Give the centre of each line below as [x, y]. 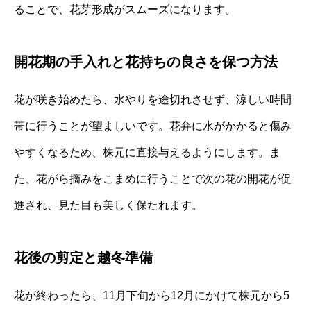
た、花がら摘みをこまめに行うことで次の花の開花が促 [153, 178]
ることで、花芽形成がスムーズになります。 [125, 9]
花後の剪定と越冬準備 [83, 257]
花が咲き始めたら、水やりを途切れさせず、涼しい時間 [153, 99]
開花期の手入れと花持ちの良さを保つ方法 [146, 61]
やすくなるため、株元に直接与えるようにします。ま [147, 152]
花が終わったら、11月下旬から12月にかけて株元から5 [152, 295]
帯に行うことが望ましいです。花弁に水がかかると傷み [153, 126]
